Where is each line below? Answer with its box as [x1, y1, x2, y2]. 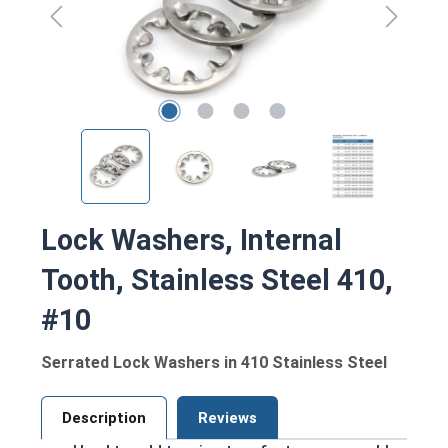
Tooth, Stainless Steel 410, [41, 262, 393, 297]
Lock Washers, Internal [41, 222, 342, 257]
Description [62, 408, 146, 427]
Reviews [198, 408, 257, 427]
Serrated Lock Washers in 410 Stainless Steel [41, 352, 387, 372]
